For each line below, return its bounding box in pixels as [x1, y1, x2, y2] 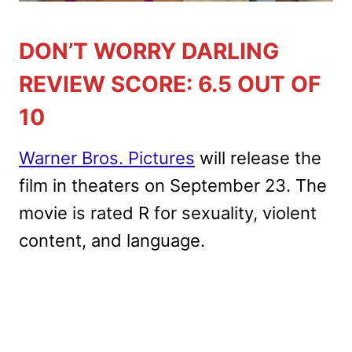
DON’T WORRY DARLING [19, 37, 279, 64]
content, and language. [19, 229, 205, 251]
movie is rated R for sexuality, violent [19, 202, 317, 223]
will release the [195, 147, 321, 168]
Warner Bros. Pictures [19, 147, 195, 168]
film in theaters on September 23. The [19, 174, 327, 196]
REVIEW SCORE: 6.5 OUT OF [19, 70, 321, 97]
